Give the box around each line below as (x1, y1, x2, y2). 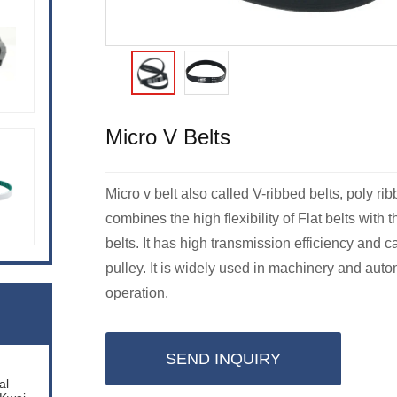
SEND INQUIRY (165, 350, 281, 368)
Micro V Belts (105, 125, 230, 149)
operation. (105, 285, 168, 300)
